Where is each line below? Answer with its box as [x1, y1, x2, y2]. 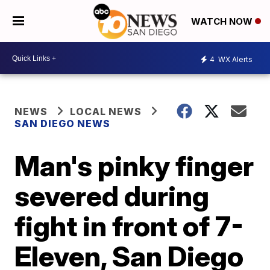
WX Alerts [216, 54, 253, 64]
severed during [14, 179, 210, 213]
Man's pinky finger [14, 149, 254, 183]
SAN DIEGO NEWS [14, 118, 111, 130]
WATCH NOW [191, 16, 255, 28]
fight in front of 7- [14, 209, 244, 243]
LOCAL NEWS [70, 105, 142, 118]
